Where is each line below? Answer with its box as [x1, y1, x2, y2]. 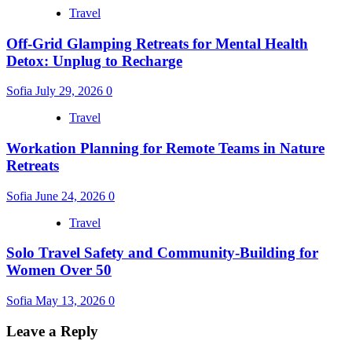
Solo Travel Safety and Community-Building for [6, 244, 318, 262]
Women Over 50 [6, 262, 112, 279]
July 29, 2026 [35, 84, 106, 98]
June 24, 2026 [35, 189, 108, 203]
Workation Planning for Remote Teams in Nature [6, 140, 324, 157]
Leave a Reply [6, 322, 98, 339]
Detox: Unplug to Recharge [6, 52, 182, 69]
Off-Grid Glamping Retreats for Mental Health [6, 35, 308, 52]
